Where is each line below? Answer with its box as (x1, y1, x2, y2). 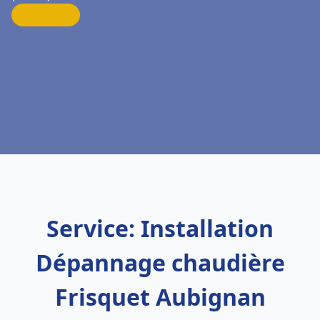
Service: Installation (46, 213, 274, 244)
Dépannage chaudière (35, 247, 285, 278)
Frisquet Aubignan (54, 281, 266, 312)
